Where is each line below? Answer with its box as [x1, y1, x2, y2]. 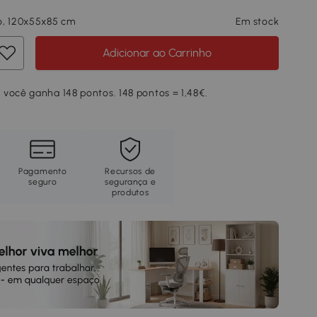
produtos [111, 188, 149, 197]
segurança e [104, 177, 156, 187]
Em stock [235, 16, 279, 28]
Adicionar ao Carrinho [103, 46, 212, 59]
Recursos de [105, 166, 156, 176]
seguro [28, 177, 57, 187]
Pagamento [18, 166, 67, 176]
